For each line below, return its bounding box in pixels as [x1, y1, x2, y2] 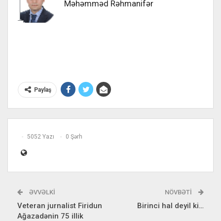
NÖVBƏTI [165, 188, 193, 196]
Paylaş [34, 86, 51, 93]
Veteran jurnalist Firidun [17, 201, 102, 210]
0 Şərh [66, 133, 82, 140]
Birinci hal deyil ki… [137, 201, 204, 210]
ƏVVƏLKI [28, 188, 55, 196]
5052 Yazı [27, 133, 54, 140]
